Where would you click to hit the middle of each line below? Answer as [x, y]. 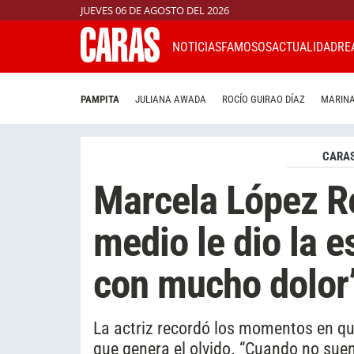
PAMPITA [100, 100]
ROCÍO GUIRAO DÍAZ [264, 100]
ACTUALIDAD [305, 47]
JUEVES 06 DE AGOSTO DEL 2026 [155, 10]
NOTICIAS [197, 47]
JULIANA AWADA [171, 100]
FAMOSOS [247, 47]
